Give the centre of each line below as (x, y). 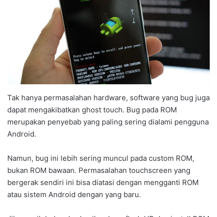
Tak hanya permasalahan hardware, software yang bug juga (108, 98)
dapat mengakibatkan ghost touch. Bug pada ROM (92, 110)
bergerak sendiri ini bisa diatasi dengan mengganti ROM (103, 183)
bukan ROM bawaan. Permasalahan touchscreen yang (99, 170)
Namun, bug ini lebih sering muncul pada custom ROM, (101, 158)
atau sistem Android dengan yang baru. (74, 195)
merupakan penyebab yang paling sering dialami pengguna (108, 122)
